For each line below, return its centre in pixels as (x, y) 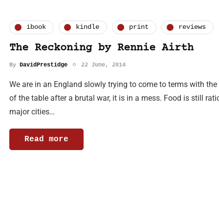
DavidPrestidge (44, 65)
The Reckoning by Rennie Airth (101, 48)
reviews (192, 27)
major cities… (32, 111)
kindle (88, 27)
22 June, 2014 (103, 65)
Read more (46, 139)
